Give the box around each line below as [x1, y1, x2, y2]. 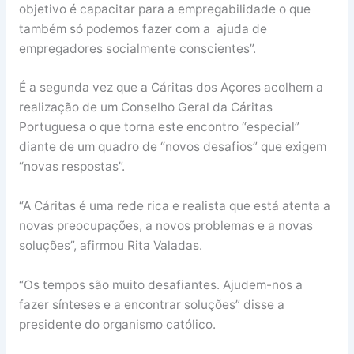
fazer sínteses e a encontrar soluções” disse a [18, 296, 284, 312]
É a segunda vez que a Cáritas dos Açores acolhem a [18, 80, 323, 96]
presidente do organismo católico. [18, 316, 216, 332]
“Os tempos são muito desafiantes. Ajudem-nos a [18, 277, 303, 292]
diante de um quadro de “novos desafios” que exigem [18, 139, 326, 155]
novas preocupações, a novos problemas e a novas [18, 218, 313, 234]
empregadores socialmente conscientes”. [18, 40, 256, 56]
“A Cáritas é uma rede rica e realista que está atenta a [18, 198, 330, 214]
